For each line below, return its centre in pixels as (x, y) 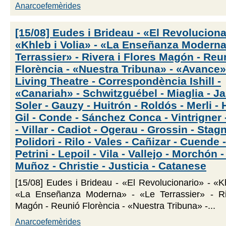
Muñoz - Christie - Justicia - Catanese (111, 165)
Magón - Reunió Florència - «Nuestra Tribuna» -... (115, 206)
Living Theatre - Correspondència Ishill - (118, 81)
